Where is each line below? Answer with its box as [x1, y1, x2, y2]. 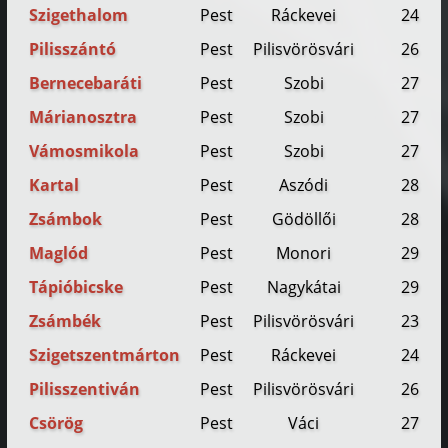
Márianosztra [29, 106, 138, 129]
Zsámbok [29, 208, 103, 231]
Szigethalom [29, 4, 129, 27]
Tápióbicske [29, 276, 124, 299]
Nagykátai [266, 276, 341, 299]
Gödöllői [271, 208, 336, 231]
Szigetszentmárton [29, 344, 181, 367]
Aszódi [279, 174, 329, 197]
